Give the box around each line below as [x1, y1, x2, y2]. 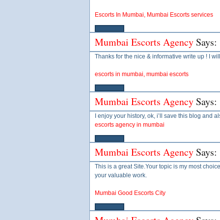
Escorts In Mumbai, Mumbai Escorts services [95, 11, 213, 18]
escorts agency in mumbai [95, 121, 165, 128]
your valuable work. [95, 172, 147, 179]
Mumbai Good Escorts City [95, 190, 165, 196]
